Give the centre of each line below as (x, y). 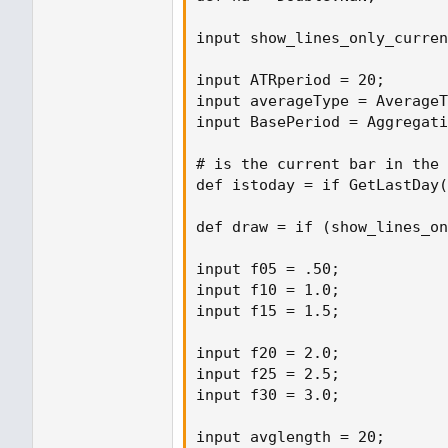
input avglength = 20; (290, 436)
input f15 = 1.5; (268, 310)
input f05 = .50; (268, 268)
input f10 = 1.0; (268, 289)
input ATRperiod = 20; (290, 79)
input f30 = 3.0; (268, 394)
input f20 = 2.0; (268, 352)
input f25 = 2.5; (268, 373)
